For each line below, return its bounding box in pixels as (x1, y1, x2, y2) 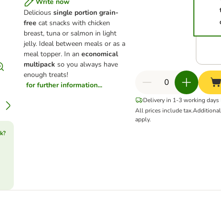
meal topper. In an (23, 49, 81, 59)
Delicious (23, 8, 53, 17)
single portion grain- (53, 8, 118, 17)
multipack (23, 60, 57, 69)
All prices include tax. (135, 107, 193, 114)
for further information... (26, 80, 102, 90)
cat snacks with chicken (38, 18, 110, 28)
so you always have (57, 60, 118, 69)
